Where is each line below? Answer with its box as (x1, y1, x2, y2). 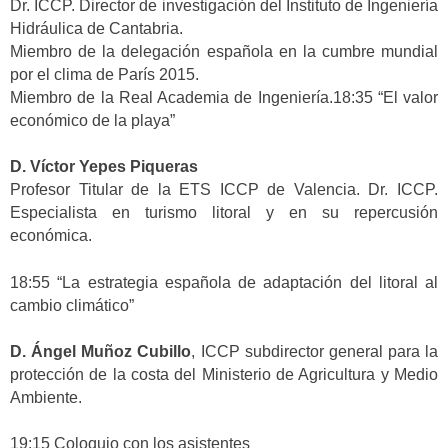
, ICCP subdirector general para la (191, 343, 438, 361)
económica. (10, 227, 92, 245)
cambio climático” (10, 296, 134, 314)
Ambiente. (10, 389, 82, 407)
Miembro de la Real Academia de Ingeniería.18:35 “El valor (10, 88, 438, 106)
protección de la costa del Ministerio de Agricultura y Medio (10, 366, 438, 384)
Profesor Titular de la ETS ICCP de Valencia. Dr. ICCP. (10, 181, 438, 199)
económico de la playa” (10, 111, 175, 129)
